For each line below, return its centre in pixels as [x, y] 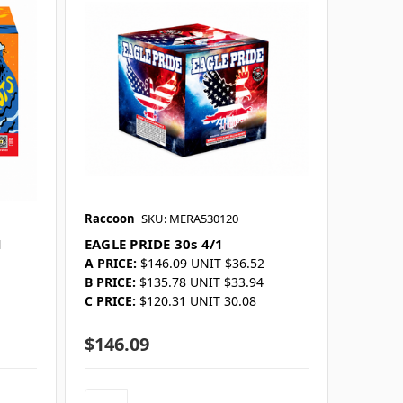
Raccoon [109, 219]
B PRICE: [110, 282]
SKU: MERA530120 [189, 219]
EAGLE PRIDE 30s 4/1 [154, 244]
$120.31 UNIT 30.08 [197, 301]
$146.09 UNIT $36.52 [202, 264]
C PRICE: [110, 301]
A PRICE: [110, 264]
